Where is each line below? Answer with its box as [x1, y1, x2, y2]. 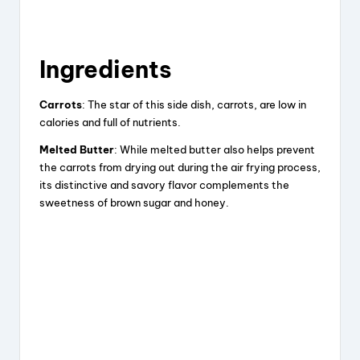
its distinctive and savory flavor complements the [39, 178, 289, 191]
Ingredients [39, 54, 172, 84]
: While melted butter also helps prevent [114, 142, 315, 156]
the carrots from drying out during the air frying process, [39, 160, 321, 174]
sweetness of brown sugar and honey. [39, 195, 229, 209]
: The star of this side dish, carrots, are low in [82, 97, 306, 111]
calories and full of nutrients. [39, 115, 183, 129]
